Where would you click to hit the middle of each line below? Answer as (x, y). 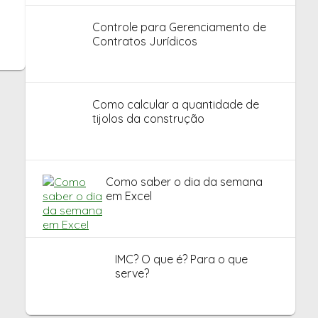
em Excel (128, 196)
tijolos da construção (148, 119)
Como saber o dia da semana (184, 182)
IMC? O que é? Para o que (181, 259)
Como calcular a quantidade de (175, 104)
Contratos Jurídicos (144, 41)
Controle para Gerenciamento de (179, 27)
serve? (132, 273)
